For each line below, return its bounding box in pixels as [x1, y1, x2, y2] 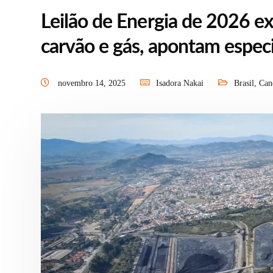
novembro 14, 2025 [58, 79, 128, 88]
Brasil [234, 79, 254, 88]
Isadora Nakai [156, 79, 204, 88]
